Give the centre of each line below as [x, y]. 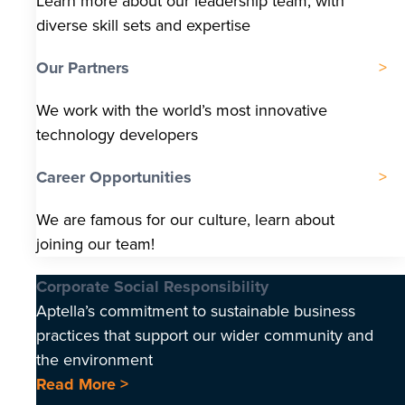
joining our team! [95, 245]
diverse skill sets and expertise [146, 26]
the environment [94, 360]
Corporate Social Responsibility [152, 287]
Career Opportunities [114, 178]
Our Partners [83, 68]
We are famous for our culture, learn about [185, 220]
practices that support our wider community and [205, 336]
